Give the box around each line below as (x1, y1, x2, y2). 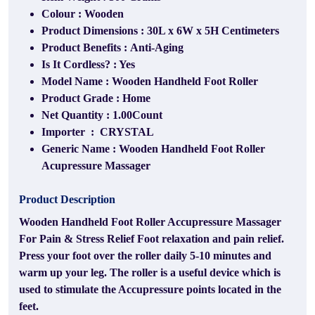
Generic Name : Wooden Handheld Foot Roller (41, 143, 265, 155)
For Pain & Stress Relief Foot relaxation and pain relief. (19, 233, 284, 245)
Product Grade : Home (41, 92, 150, 104)
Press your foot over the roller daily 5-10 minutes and (19, 250, 271, 262)
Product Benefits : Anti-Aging (41, 41, 184, 53)
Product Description (19, 193, 115, 205)
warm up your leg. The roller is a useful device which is (19, 266, 281, 278)
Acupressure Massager (41, 160, 150, 172)
